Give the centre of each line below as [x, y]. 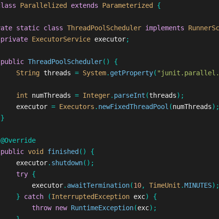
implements [164, 28]
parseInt [129, 95]
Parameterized [127, 5]
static [28, 28]
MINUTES [198, 185]
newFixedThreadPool [133, 107]
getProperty [131, 73]
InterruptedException [90, 197]
